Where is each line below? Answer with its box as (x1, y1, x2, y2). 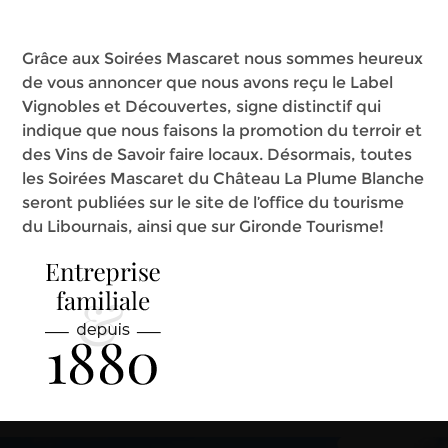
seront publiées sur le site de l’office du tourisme (22, 192, 405, 212)
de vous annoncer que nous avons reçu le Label (22, 72, 394, 92)
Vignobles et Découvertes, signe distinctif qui (22, 96, 382, 116)
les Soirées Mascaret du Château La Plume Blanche (22, 168, 425, 188)
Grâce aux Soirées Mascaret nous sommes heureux (22, 48, 424, 68)
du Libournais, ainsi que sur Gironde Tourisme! (22, 216, 385, 236)
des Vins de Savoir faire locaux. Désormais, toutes (22, 144, 413, 164)
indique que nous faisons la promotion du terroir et (22, 120, 423, 140)
